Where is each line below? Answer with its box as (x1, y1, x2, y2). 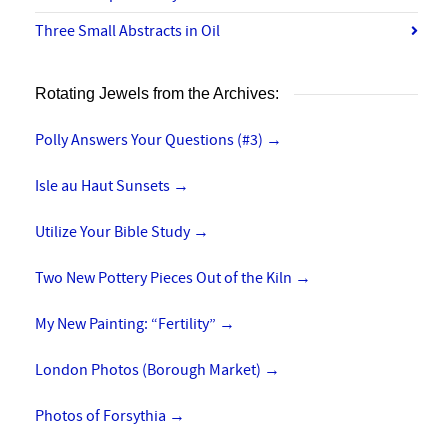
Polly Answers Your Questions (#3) (35, 129, 266, 150)
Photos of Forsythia (35, 405, 169, 426)
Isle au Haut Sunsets (35, 175, 173, 196)
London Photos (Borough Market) (35, 359, 264, 380)
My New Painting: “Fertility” (35, 313, 219, 334)
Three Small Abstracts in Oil (35, 20, 220, 41)
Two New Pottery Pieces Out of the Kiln (35, 267, 295, 288)
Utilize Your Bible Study (35, 221, 193, 242)
